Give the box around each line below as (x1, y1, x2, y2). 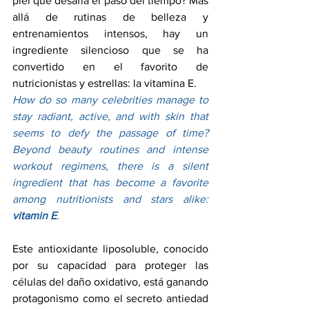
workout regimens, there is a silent (12, 160, 208, 172)
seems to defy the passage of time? (12, 127, 208, 139)
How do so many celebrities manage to (12, 94, 208, 106)
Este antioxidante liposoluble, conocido (12, 243, 208, 255)
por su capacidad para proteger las (12, 259, 208, 272)
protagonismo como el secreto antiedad (12, 292, 208, 305)
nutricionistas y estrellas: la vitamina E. (12, 77, 197, 90)
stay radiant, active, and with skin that (12, 110, 208, 123)
